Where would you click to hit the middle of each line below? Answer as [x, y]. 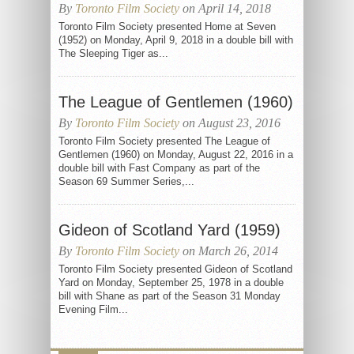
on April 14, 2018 [225, 8]
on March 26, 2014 [229, 251]
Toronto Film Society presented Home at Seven [167, 26]
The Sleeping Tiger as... [113, 53]
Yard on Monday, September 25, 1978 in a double [171, 282]
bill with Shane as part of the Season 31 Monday [169, 296]
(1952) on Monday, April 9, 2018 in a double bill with [176, 40]
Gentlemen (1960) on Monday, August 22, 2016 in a [176, 154]
